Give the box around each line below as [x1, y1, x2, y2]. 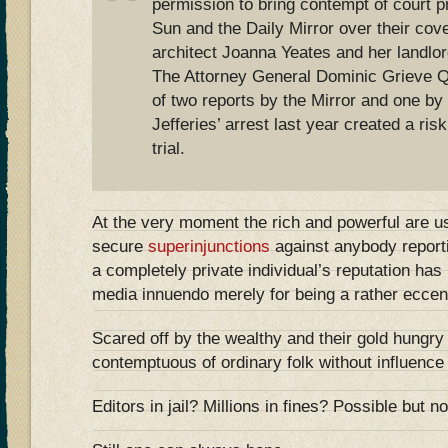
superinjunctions [148, 237, 270, 257]
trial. [152, 139, 185, 159]
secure [92, 237, 148, 257]
